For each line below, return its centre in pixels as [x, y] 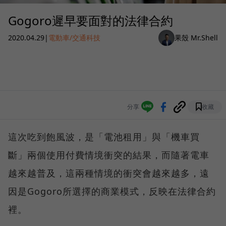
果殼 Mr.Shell [196, 38]
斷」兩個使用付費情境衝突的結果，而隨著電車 [109, 155]
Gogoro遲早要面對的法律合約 [91, 20]
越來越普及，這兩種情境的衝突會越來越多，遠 [109, 173]
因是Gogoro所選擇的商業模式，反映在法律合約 [112, 191]
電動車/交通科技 [74, 38]
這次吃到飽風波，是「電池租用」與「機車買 [104, 136]
